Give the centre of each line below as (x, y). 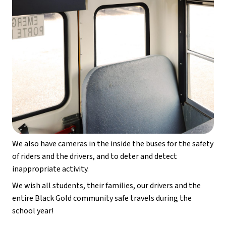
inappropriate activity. (50, 169)
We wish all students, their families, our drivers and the (106, 186)
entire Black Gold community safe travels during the (102, 199)
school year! (33, 211)
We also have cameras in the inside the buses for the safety (113, 144)
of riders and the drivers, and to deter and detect (95, 157)
